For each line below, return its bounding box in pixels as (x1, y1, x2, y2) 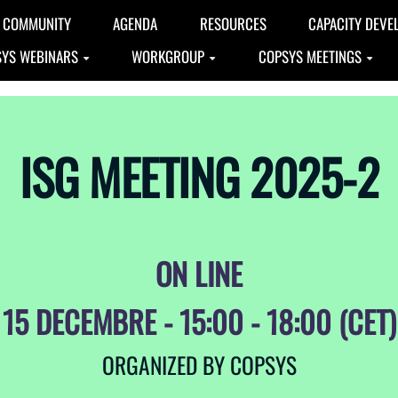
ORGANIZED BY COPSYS (101, 348, 297, 382)
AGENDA (113, 12, 158, 35)
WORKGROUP (131, 45, 205, 68)
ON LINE (155, 251, 243, 297)
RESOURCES (199, 12, 267, 35)
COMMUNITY (2, 12, 71, 35)
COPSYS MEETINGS (258, 45, 362, 68)
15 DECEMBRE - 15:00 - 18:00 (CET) (2, 298, 396, 345)
